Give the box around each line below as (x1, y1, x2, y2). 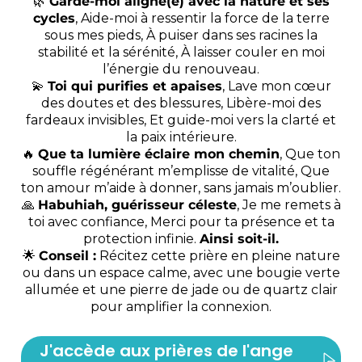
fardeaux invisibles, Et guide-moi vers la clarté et (26, 112, 336, 128)
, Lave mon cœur (221, 78, 331, 95)
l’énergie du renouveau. (103, 61, 259, 78)
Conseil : (38, 248, 96, 264)
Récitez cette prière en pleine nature (95, 248, 340, 264)
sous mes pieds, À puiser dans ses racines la (44, 27, 318, 44)
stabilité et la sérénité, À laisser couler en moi (37, 44, 325, 61)
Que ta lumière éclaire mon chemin (38, 146, 280, 162)
